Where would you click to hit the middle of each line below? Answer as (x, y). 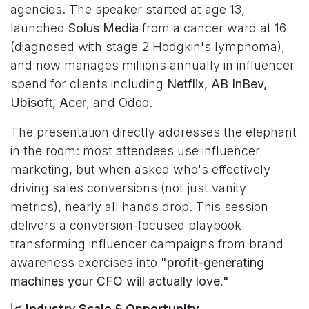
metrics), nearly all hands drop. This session (139, 207)
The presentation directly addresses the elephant (153, 132)
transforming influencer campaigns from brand (147, 244)
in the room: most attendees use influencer (135, 151)
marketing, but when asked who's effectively (140, 169)
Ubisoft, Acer (48, 102)
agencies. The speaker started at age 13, (128, 9)
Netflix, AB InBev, (217, 84)
